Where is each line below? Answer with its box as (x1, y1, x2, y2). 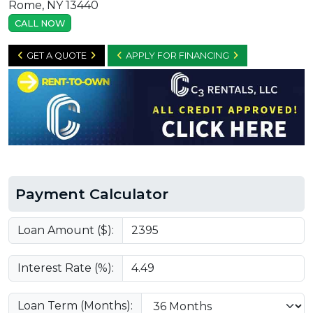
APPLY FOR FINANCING (126, 50, 229, 61)
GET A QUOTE (27, 50, 87, 61)
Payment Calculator (15, 185, 168, 203)
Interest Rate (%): (17, 261, 114, 275)
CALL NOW (15, 17, 65, 29)
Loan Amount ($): (17, 224, 114, 238)
